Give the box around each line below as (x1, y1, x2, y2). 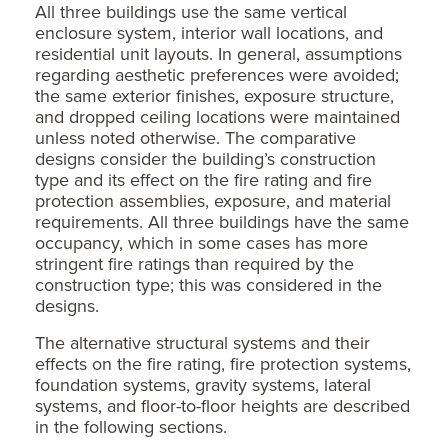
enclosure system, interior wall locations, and (35, 19, 383, 45)
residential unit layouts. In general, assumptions (35, 40, 402, 66)
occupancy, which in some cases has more (35, 229, 368, 255)
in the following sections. (35, 413, 227, 439)
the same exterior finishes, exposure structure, (35, 82, 394, 108)
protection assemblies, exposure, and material (35, 187, 391, 213)
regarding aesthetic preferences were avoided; (35, 61, 399, 87)
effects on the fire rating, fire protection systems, (35, 350, 411, 376)
